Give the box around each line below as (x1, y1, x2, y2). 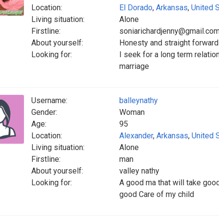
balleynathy (119, 96, 158, 105)
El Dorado (119, 3, 153, 12)
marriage (119, 62, 149, 71)
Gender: (31, 108, 57, 117)
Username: (31, 96, 67, 105)
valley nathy (119, 166, 159, 175)
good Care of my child (119, 190, 194, 199)
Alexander (119, 131, 153, 140)
